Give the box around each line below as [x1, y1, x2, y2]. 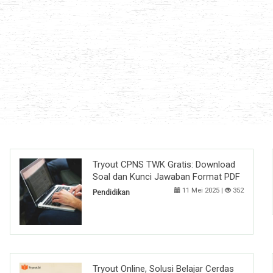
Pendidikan [93, 188, 130, 197]
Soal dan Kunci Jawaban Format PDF [93, 171, 240, 183]
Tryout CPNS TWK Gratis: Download [93, 159, 235, 171]
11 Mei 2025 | [180, 186, 225, 195]
